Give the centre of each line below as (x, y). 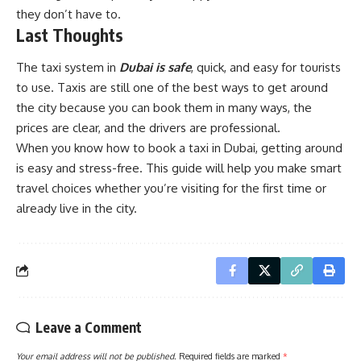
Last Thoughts (70, 35)
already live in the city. (77, 208)
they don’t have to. (68, 15)
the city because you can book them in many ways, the (164, 107)
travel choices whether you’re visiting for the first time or (171, 188)
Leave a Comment (89, 327)
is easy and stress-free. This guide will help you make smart (179, 168)
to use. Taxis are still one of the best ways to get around (172, 87)
